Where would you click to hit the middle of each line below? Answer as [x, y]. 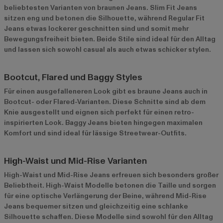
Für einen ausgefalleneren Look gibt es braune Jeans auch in [106, 91]
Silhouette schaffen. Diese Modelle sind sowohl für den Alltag [109, 217]
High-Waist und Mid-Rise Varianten [75, 161]
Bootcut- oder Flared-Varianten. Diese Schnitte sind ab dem [105, 102]
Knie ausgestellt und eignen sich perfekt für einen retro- [99, 112]
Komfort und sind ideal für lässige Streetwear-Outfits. [95, 133]
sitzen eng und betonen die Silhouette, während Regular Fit [104, 18]
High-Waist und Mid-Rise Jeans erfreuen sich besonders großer [111, 175]
